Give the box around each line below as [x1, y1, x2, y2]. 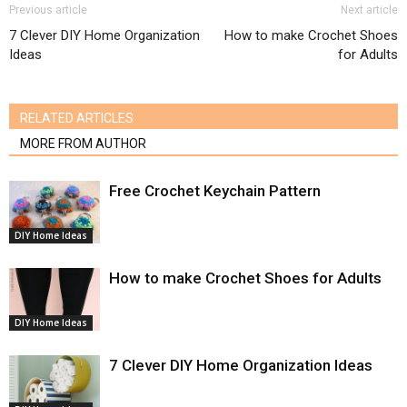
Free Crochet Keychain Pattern [109, 182, 321, 200]
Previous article [9, 4, 87, 16]
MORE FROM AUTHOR [20, 136, 146, 151]
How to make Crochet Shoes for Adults [109, 269, 382, 287]
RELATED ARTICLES [20, 111, 134, 125]
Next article [341, 4, 398, 16]
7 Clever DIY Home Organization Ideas [109, 356, 372, 374]
